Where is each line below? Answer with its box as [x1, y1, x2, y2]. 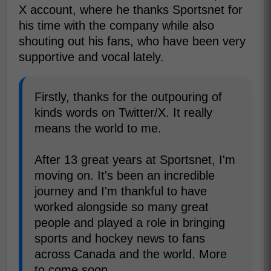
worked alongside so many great [34, 200, 209, 214]
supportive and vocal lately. [19, 50, 164, 64]
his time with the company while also [19, 18, 214, 32]
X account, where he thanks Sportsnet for [19, 2, 243, 16]
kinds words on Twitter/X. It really [34, 105, 212, 119]
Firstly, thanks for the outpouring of [34, 90, 222, 103]
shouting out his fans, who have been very [19, 34, 246, 48]
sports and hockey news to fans [34, 231, 205, 245]
